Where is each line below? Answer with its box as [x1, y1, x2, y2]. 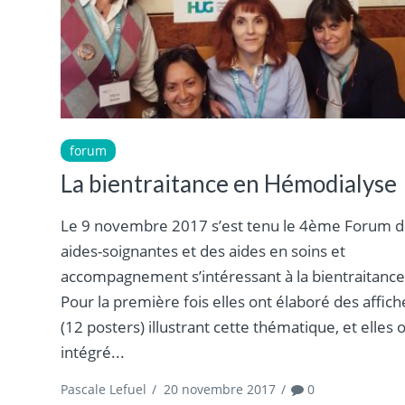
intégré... [61, 341, 126, 363]
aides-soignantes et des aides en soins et [61, 240, 346, 261]
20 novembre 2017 [164, 380, 277, 398]
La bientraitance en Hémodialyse [61, 168, 398, 198]
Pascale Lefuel [61, 380, 147, 398]
